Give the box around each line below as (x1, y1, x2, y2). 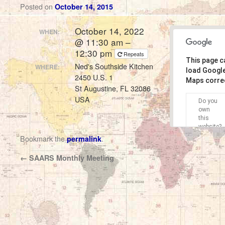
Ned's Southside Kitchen (75, 61, 154, 71)
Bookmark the (20, 133, 67, 144)
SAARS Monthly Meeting (27, 153, 114, 163)
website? (198, 123, 221, 130)
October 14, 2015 (55, 2, 113, 12)
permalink (67, 134, 101, 144)
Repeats (124, 49, 146, 58)
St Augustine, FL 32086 (75, 83, 151, 93)
